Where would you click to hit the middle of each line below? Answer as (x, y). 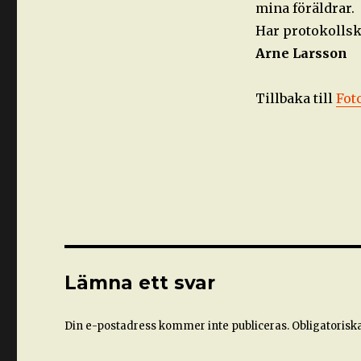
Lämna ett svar (140, 283)
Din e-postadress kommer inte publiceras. (177, 326)
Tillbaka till (295, 99)
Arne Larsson (301, 54)
